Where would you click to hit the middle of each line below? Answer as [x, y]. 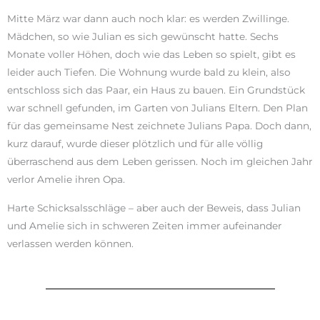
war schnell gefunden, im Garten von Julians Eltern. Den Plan [157, 107]
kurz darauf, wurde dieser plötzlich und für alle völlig [135, 143]
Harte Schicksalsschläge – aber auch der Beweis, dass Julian [154, 207]
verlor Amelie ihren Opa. [66, 179]
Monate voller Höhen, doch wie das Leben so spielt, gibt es [151, 54]
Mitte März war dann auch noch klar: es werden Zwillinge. [148, 18]
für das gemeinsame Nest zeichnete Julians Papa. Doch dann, [159, 125]
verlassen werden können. [70, 243]
